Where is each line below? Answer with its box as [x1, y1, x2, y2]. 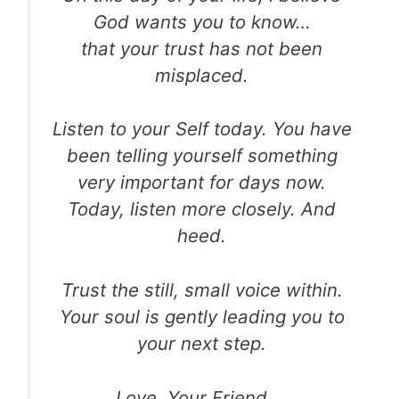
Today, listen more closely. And [68, 198, 336, 221]
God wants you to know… [93, 10, 311, 33]
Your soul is [59, 305, 165, 329]
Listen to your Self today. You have [52, 118, 352, 141]
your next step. [137, 332, 266, 355]
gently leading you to [164, 305, 345, 329]
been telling [66, 144, 173, 167]
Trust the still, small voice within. [61, 279, 343, 302]
